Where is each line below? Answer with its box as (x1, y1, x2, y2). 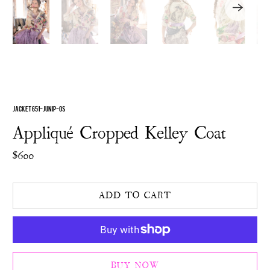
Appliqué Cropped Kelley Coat (13, 122, 227, 144)
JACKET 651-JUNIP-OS (13, 104, 66, 112)
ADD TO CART (99, 189, 171, 202)
